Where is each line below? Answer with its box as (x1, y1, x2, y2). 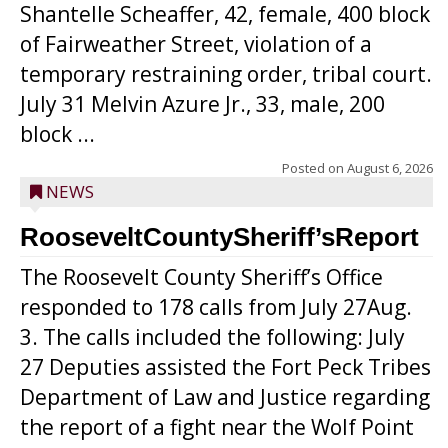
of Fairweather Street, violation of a (20, 30, 372, 58)
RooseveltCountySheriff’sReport (20, 222, 419, 252)
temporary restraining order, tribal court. (20, 60, 432, 88)
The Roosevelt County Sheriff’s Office (20, 263, 383, 291)
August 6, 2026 (347, 159, 433, 177)
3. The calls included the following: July (20, 323, 405, 351)
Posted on (282, 159, 347, 177)
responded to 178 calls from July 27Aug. (20, 293, 412, 321)
